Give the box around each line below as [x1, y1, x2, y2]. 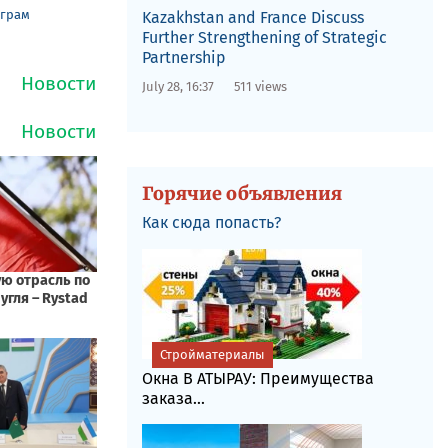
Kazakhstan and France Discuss [141, 8, 364, 27]
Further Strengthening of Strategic [141, 28, 387, 47]
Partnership [141, 48, 226, 67]
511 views [233, 79, 287, 94]
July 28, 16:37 [141, 79, 214, 94]
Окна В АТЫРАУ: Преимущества [141, 369, 374, 388]
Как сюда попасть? [141, 213, 281, 232]
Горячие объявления [141, 182, 342, 205]
